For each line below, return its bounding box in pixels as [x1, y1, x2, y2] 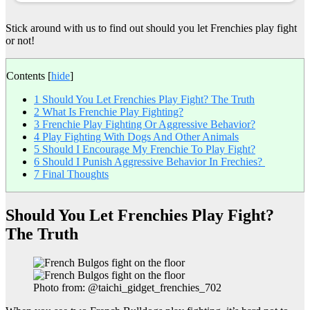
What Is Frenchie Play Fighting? [39, 105, 183, 118]
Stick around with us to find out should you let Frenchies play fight [6, 21, 297, 34]
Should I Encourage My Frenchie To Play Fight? [39, 143, 255, 155]
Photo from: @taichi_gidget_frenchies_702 [33, 282, 221, 294]
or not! [6, 34, 35, 46]
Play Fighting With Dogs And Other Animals [39, 130, 239, 143]
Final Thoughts [39, 167, 109, 180]
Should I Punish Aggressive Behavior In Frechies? [39, 155, 265, 167]
